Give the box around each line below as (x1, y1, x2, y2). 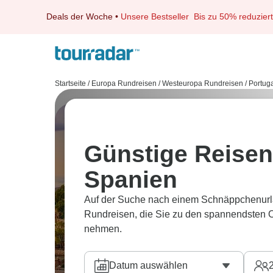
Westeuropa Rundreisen (162, 79, 243, 88)
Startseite (55, 79, 86, 88)
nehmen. (84, 224, 122, 234)
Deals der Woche (46, 12, 113, 21)
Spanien (84, 166, 177, 193)
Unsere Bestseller (121, 12, 194, 21)
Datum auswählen (109, 260, 188, 271)
